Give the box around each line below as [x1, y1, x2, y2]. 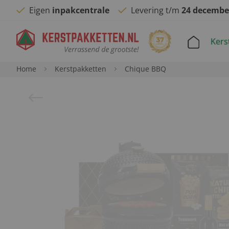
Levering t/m [131, 5, 182, 16]
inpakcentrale [52, 5, 109, 16]
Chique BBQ [125, 64, 166, 74]
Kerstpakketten [55, 64, 106, 74]
